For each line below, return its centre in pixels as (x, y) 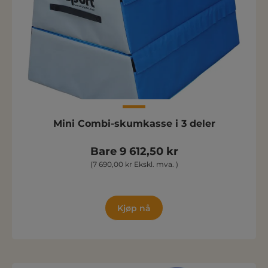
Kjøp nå (134, 208)
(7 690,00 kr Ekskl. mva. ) (134, 164)
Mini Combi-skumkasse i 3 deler (134, 124)
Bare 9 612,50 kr (134, 151)
